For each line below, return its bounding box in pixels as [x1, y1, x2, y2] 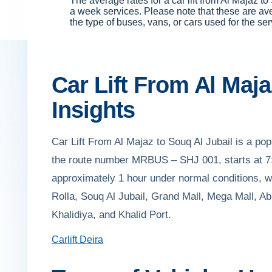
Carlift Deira [52, 234, 104, 245]
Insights [52, 97, 135, 123]
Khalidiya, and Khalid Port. [52, 209, 172, 221]
